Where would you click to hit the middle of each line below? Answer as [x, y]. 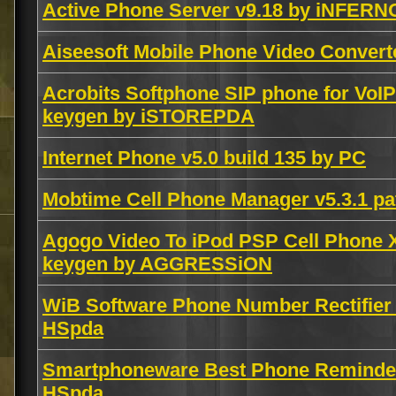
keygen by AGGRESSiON [157, 264]
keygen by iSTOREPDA [148, 116]
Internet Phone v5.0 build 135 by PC [204, 158]
